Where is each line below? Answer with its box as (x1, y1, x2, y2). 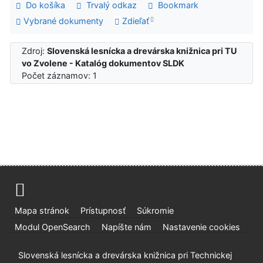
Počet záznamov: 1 (22, 70, 102, 81)
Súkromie (136, 205, 174, 216)
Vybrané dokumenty (21, 16, 103, 26)
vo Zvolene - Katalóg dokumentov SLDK (22, 58, 185, 69)
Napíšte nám (101, 221, 151, 232)
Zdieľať (119, 16, 149, 26)
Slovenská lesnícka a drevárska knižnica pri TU (47, 46, 238, 56)
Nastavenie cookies (162, 221, 240, 232)
